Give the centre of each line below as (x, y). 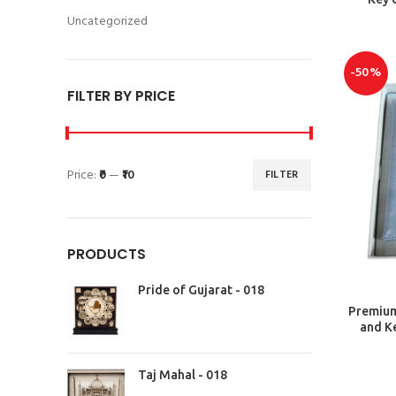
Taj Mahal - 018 (183, 375)
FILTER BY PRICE (121, 96)
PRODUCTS (107, 254)
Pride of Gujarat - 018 (201, 290)
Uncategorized (107, 22)
